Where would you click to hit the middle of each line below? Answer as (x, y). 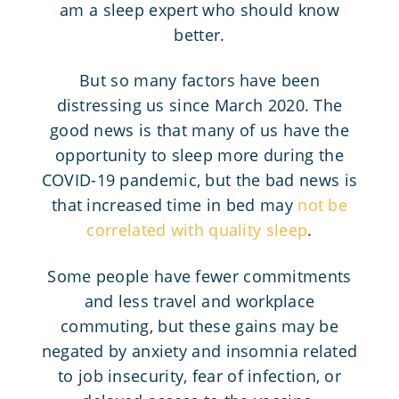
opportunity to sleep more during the (199, 155)
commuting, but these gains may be (199, 326)
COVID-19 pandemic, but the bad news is (199, 180)
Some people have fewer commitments (199, 276)
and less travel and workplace (199, 301)
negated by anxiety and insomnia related (199, 350)
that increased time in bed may (175, 205)
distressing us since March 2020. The (199, 106)
